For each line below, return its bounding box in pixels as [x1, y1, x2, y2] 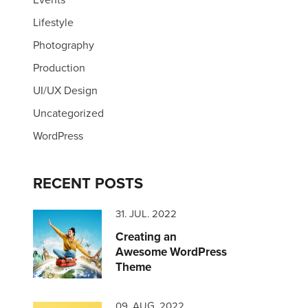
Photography [33, 37, 94, 52]
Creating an [115, 228, 177, 245]
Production [33, 60, 85, 75]
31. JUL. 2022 [115, 206, 177, 221]
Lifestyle [33, 14, 74, 30]
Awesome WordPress [115, 243, 227, 260]
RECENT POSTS [33, 172, 143, 194]
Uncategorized [33, 105, 104, 120]
